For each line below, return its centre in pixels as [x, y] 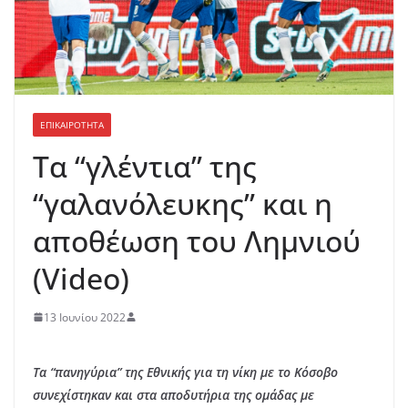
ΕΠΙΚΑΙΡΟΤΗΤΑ [72, 124]
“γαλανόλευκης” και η [183, 203]
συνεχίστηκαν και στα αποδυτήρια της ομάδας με [173, 394]
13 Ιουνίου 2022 [85, 317]
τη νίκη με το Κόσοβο [277, 372]
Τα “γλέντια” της [145, 166]
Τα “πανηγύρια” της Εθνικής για [122, 372]
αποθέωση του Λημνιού [197, 240]
